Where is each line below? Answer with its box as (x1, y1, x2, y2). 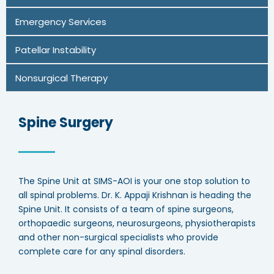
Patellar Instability (15, 43, 96, 56)
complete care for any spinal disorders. (18, 245, 185, 257)
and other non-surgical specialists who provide (18, 231, 218, 243)
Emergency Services (15, 15, 106, 28)
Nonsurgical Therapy (15, 71, 108, 84)
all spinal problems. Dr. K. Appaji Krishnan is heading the (18, 189, 251, 201)
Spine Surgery (18, 113, 113, 132)
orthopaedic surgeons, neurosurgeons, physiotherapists (18, 217, 256, 229)
